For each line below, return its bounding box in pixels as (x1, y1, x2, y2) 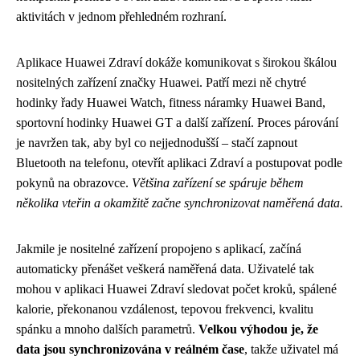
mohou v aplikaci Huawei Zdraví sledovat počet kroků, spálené (16, 281, 337, 296)
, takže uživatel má (244, 342, 338, 356)
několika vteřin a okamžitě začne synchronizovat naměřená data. (16, 195, 343, 210)
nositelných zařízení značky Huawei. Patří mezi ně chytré (16, 75, 306, 89)
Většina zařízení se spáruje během (132, 175, 304, 190)
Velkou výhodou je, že (198, 321, 318, 336)
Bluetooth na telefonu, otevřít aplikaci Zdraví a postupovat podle (16, 155, 342, 170)
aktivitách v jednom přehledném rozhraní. (16, 9, 227, 23)
